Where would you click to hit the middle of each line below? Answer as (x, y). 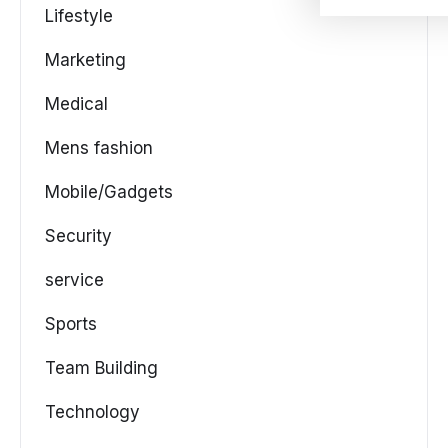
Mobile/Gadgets (109, 192)
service (74, 280)
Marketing (85, 60)
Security (78, 236)
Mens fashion (99, 148)
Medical (76, 104)
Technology (92, 412)
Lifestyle (79, 16)
